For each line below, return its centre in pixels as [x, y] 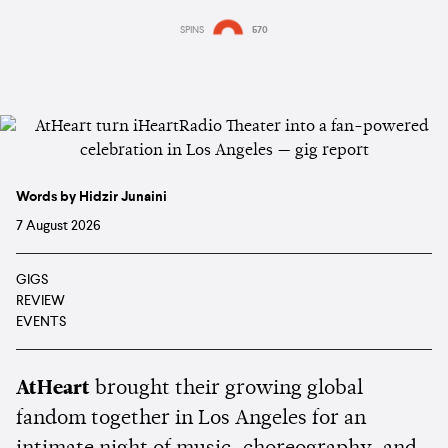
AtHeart [53, 388]
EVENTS [41, 321]
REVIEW [40, 300]
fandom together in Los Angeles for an [191, 418]
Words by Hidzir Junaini [91, 196]
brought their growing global [226, 388]
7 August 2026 [58, 225]
